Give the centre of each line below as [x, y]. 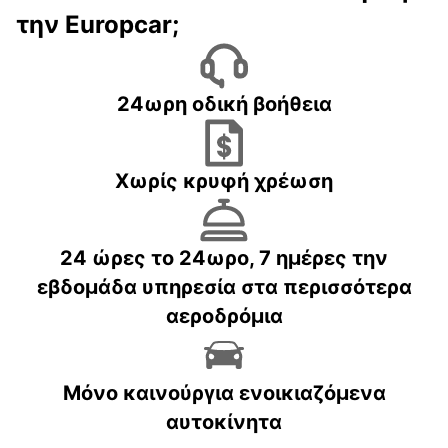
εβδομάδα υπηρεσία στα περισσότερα [224, 286]
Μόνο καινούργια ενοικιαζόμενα [224, 392]
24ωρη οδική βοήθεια [224, 103]
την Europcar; [97, 24]
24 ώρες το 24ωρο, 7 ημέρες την [224, 257]
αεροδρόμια [224, 315]
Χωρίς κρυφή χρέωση [224, 180]
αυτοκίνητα [224, 421]
